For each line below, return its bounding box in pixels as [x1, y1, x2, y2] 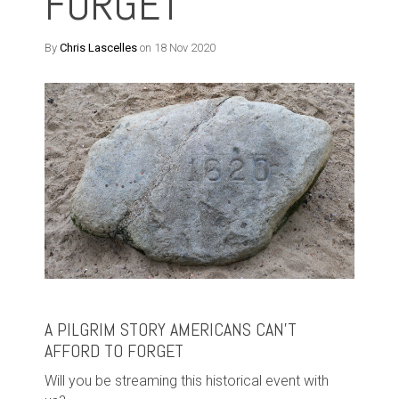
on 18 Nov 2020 [137, 41, 216, 54]
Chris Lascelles [60, 41, 137, 54]
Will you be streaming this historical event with [45, 372, 329, 390]
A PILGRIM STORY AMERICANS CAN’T [45, 318, 297, 342]
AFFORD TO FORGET [45, 339, 183, 363]
